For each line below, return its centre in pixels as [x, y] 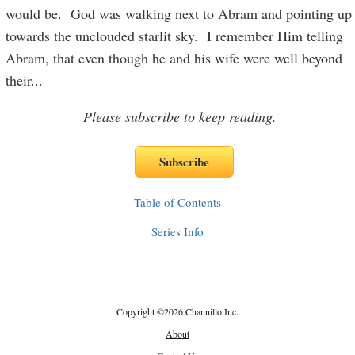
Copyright [137, 311]
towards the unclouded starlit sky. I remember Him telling [175, 36]
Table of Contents [177, 202]
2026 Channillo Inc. [201, 311]
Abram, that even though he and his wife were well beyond [174, 58]
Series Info [177, 231]
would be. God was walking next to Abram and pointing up [179, 13]
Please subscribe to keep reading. [180, 116]
